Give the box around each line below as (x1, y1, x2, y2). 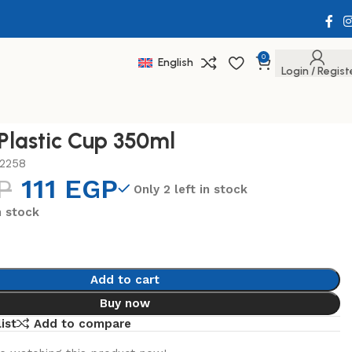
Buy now (100, 296, 150, 310)
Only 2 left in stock (134, 181, 248, 196)
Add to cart (90, 273, 159, 287)
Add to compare (33, 316, 131, 331)
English (158, 56, 193, 69)
